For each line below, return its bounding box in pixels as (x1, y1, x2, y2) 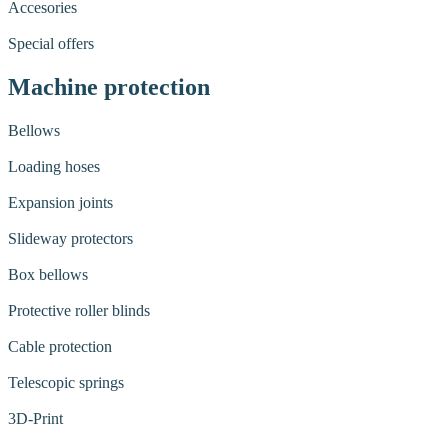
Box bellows (8, 265, 88, 283)
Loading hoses (8, 157, 100, 175)
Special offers (8, 34, 94, 52)
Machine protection (8, 73, 210, 100)
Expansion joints (8, 193, 113, 211)
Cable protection (8, 337, 112, 355)
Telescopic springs (8, 373, 124, 391)
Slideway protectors (8, 229, 133, 247)
